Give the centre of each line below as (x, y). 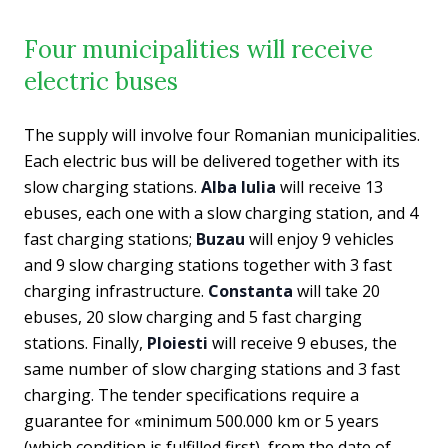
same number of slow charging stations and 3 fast (212, 369)
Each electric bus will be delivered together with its (212, 161)
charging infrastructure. (116, 291)
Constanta (250, 291)
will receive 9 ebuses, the (302, 343)
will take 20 (336, 291)
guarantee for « (83, 421)
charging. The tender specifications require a (191, 395)
